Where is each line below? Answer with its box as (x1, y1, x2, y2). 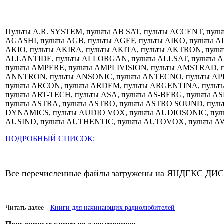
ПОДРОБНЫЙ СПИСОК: (5, 134, 95, 143)
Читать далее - (5, 203, 50, 211)
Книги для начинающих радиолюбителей (50, 203, 175, 211)
